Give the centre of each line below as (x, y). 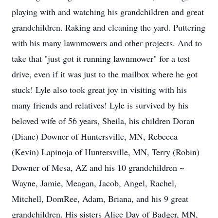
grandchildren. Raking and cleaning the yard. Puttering (109, 27)
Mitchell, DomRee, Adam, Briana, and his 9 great (100, 199)
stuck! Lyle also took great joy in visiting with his (99, 90)
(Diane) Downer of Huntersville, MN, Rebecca (95, 136)
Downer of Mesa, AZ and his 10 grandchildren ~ (98, 167)
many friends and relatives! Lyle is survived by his (100, 105)
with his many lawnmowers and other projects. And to (107, 43)
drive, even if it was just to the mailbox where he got (105, 74)
